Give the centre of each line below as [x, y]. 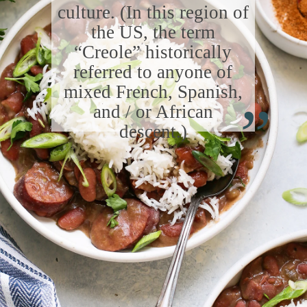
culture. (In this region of [153, 12]
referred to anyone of [153, 72]
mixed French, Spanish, [153, 91]
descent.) [153, 131]
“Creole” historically [153, 52]
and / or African [153, 111]
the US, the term [153, 32]
